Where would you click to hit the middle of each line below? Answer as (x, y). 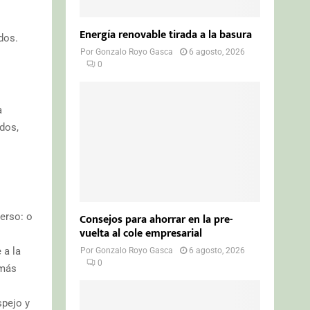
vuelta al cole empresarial (141, 233)
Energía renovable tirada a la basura (166, 35)
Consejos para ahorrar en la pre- (156, 219)
